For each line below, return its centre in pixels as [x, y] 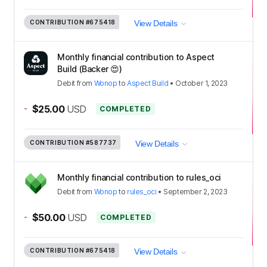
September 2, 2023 [195, 192]
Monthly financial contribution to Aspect [136, 57]
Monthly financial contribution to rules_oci [139, 178]
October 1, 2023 [202, 83]
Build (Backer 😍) [90, 69]
